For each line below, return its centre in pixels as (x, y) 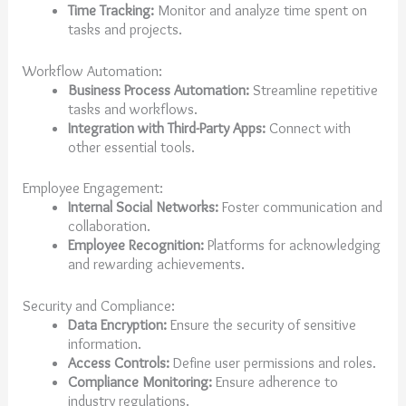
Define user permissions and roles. (274, 362)
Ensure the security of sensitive (261, 324)
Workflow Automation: (93, 70)
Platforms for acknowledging (292, 245)
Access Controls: (118, 362)
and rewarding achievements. (158, 264)
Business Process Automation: (158, 89)
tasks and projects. (126, 29)
